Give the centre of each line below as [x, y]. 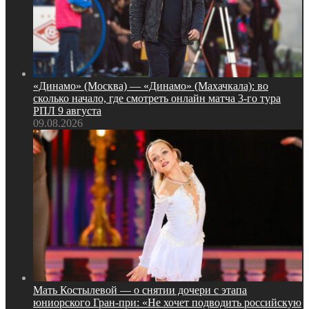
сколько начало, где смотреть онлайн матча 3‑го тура [157, 98]
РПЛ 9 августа [67, 110]
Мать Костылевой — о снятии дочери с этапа [140, 290]
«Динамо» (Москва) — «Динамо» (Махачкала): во [151, 86]
